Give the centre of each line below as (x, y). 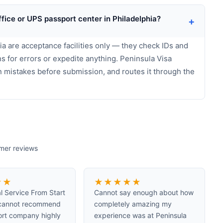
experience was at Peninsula (140, 215)
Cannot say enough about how (144, 192)
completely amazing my (133, 204)
